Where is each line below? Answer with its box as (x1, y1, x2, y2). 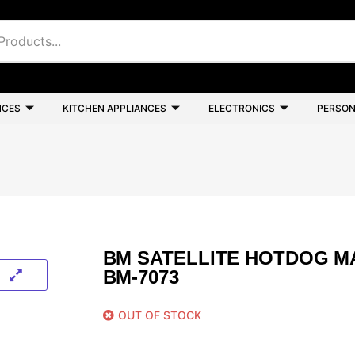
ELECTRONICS (208, 102, 275, 114)
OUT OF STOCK (117, 308, 201, 322)
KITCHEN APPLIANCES (63, 102, 166, 114)
